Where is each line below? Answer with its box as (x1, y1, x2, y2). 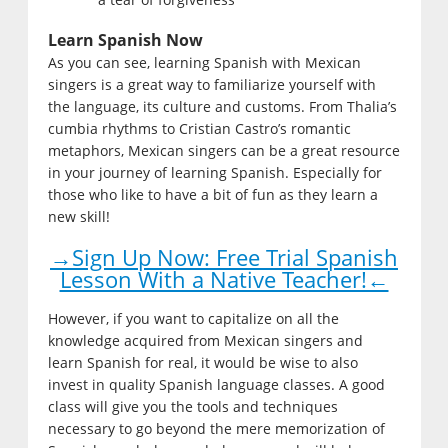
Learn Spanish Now (47, 29, 203, 52)
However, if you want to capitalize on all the (47, 309, 339, 329)
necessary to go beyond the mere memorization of (47, 419, 385, 439)
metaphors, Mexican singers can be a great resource (47, 141, 400, 161)
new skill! (47, 207, 110, 227)
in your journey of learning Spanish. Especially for (47, 163, 382, 183)
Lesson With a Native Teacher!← (59, 264, 389, 295)
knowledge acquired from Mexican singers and (47, 331, 363, 351)
